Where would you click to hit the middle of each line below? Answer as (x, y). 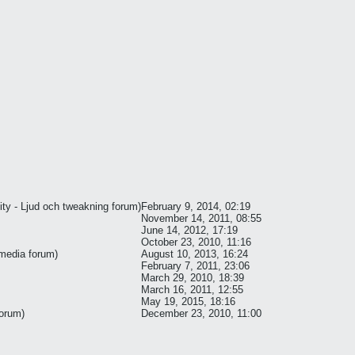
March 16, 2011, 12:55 (192, 290)
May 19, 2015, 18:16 (188, 302)
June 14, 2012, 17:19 (189, 230)
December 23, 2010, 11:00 (201, 313)
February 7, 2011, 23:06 (195, 266)
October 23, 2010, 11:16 (196, 242)
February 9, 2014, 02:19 (196, 206)
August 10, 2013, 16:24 (195, 254)
